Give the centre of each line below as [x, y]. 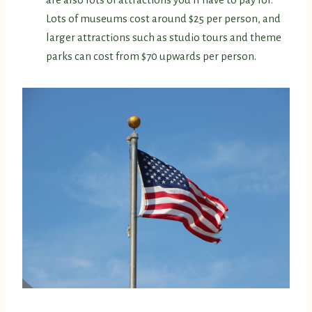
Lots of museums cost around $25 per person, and [163, 19]
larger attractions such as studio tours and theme [164, 38]
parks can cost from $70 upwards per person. [151, 56]
